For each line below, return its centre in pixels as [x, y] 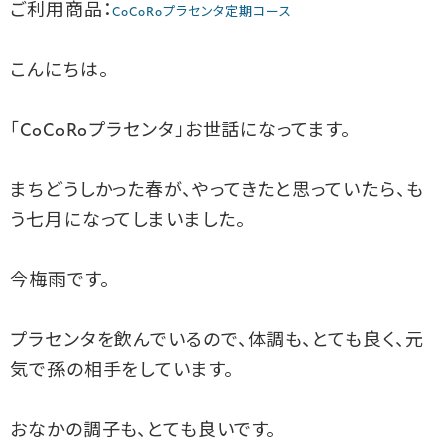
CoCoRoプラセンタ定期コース [202, 12]
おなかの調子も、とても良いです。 [143, 431]
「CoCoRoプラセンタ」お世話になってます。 [180, 131]
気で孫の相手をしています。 [122, 371]
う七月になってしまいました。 [128, 221]
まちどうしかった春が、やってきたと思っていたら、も [217, 191]
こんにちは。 [59, 71]
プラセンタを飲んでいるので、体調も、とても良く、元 [217, 341]
